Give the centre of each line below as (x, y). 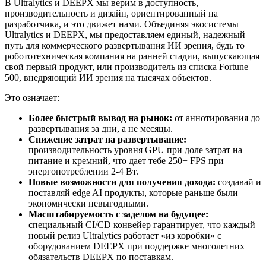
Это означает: (32, 97)
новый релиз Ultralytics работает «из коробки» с (125, 235)
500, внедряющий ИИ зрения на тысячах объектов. (108, 77)
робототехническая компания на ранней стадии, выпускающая (132, 56)
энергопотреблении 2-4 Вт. (83, 171)
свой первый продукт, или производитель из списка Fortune (126, 66)
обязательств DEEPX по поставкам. (101, 256)
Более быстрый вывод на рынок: (100, 118)
